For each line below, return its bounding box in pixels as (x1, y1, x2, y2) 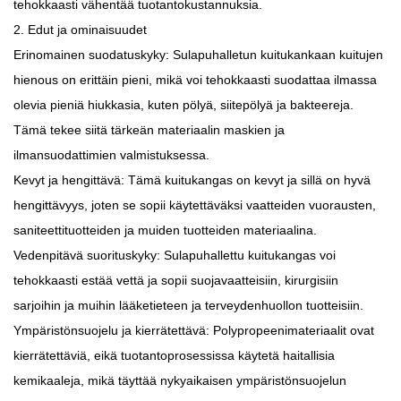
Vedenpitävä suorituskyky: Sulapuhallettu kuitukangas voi (13, 247, 336, 262)
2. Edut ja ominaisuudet (13, 21, 147, 37)
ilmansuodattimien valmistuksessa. (13, 147, 209, 162)
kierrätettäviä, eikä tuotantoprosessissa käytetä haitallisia (13, 347, 335, 363)
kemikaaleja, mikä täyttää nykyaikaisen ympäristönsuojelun (13, 372, 346, 388)
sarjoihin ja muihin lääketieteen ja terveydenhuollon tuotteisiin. (13, 297, 363, 312)
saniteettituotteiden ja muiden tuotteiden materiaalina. (13, 222, 317, 237)
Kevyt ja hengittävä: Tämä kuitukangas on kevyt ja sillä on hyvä (13, 172, 371, 187)
